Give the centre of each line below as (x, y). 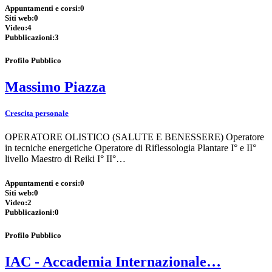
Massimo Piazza (55, 87)
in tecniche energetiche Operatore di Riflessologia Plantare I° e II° (131, 148)
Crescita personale (37, 114)
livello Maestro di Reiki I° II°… (65, 159)
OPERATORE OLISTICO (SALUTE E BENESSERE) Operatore (134, 137)
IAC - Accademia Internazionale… (113, 261)
